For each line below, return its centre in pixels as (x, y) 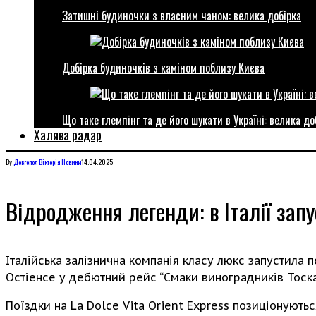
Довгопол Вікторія (37, 162)
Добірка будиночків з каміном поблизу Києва (163, 68)
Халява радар (68, 135)
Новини (71, 162)
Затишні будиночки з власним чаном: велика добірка (182, 16)
